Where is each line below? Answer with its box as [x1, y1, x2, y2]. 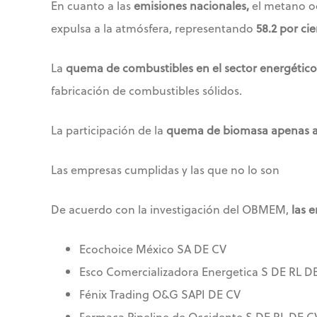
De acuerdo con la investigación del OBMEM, [51, 201, 292, 218]
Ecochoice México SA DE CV [79, 241, 226, 258]
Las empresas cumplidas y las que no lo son [51, 161, 279, 178]
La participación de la [51, 122, 166, 139]
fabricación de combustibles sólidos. [51, 82, 242, 99]
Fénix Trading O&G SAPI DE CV [79, 286, 241, 303]
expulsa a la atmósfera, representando [51, 20, 256, 37]
